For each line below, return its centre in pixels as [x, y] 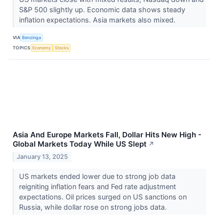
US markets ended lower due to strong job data [97, 176]
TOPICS [22, 47]
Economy [42, 47]
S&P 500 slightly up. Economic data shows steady [102, 10]
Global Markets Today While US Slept [80, 144]
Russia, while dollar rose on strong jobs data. [94, 207]
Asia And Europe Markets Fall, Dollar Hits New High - [107, 135]
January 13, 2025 [43, 157]
